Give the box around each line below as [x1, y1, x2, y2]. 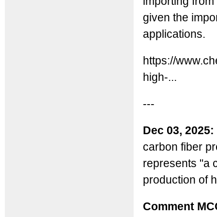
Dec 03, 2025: [143, 124, 214, 137]
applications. [143, 28, 205, 40]
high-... [143, 71, 177, 83]
